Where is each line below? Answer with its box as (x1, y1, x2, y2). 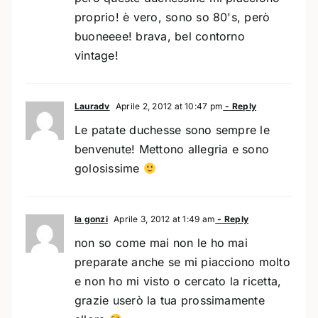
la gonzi (74, 213, 108, 224)
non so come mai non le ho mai (74, 235, 248, 250)
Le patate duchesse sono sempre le (74, 122, 270, 137)
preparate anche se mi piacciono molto (74, 254, 290, 269)
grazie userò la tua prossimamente (74, 292, 265, 307)
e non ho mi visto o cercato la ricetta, (74, 273, 282, 288)
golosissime (74, 160, 143, 175)
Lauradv (74, 100, 110, 111)
